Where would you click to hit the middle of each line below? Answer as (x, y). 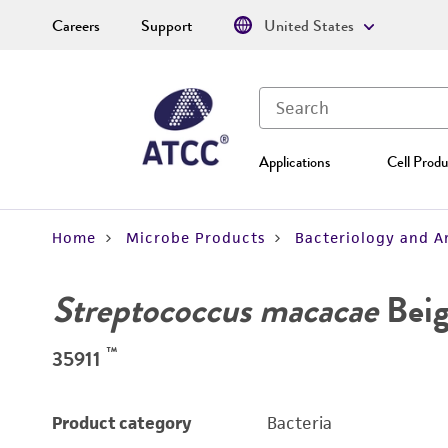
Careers (76, 26)
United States (309, 26)
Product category (122, 423)
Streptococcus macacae (215, 310)
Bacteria (299, 423)
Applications (294, 162)
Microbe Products (195, 237)
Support (167, 26)
